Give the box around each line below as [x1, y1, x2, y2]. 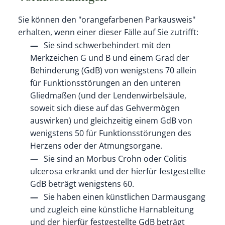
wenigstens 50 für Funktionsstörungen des [30, 128, 191, 139]
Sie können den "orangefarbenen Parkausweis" [18, 14, 195, 26]
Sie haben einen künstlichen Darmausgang [43, 191, 205, 203]
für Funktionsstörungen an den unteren [30, 77, 181, 89]
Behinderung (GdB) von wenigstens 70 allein [30, 65, 196, 76]
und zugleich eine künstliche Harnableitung [30, 204, 194, 215]
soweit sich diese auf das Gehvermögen [30, 102, 180, 114]
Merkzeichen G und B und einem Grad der [30, 52, 189, 64]
